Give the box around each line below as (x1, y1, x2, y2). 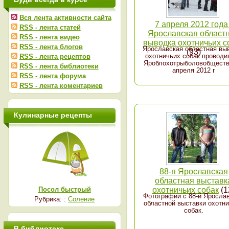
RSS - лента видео (19, 33, 80, 41)
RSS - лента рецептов (19, 53, 90, 60)
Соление (68, 195, 95, 203)
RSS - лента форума (19, 72, 86, 80)
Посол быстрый (38, 186, 91, 193)
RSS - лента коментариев (19, 82, 103, 89)
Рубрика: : (34, 195, 68, 203)
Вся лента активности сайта (19, 14, 111, 21)
